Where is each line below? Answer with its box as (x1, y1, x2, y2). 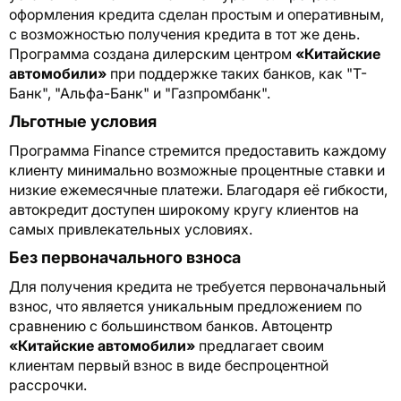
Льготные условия (9, 112, 157, 132)
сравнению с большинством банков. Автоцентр (9, 317, 333, 336)
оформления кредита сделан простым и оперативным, (9, 5, 384, 24)
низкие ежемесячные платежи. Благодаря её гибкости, (9, 181, 388, 200)
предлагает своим (195, 337, 324, 355)
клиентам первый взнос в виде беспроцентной (9, 356, 328, 375)
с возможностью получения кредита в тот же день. (9, 25, 360, 44)
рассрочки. (9, 376, 87, 395)
